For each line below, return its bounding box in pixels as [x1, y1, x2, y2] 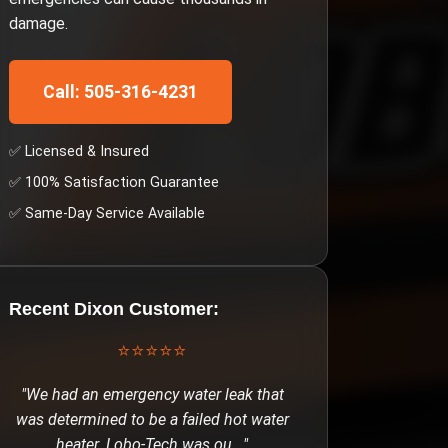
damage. [9, 14, 68, 33]
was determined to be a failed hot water [15, 410, 289, 429]
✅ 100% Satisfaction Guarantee [9, 174, 219, 191]
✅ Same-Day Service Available [9, 205, 205, 222]
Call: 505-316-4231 [43, 82, 198, 102]
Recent [9, 299, 74, 319]
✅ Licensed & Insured [9, 143, 149, 160]
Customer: [124, 299, 219, 319]
